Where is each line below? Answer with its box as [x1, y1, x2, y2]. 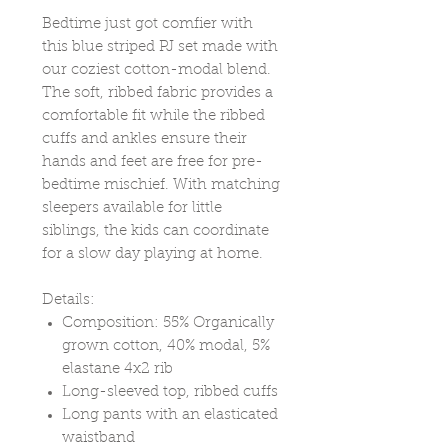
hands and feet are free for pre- [42, 154, 263, 170]
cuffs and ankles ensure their [42, 131, 247, 147]
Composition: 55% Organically [62, 315, 274, 331]
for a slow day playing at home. [42, 246, 267, 262]
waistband [62, 430, 135, 446]
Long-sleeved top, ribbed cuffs [62, 384, 278, 400]
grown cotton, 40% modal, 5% [62, 338, 270, 354]
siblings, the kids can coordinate [42, 223, 269, 239]
